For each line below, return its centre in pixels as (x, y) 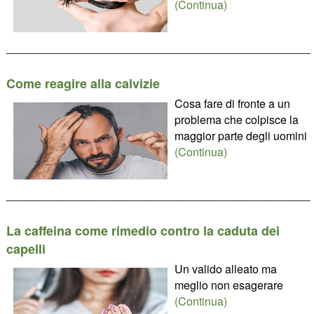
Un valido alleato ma (225, 269)
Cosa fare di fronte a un (232, 103)
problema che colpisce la (236, 120)
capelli (26, 249)
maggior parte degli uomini (240, 136)
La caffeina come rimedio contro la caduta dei (143, 231)
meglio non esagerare (228, 285)
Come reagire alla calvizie (83, 83)
